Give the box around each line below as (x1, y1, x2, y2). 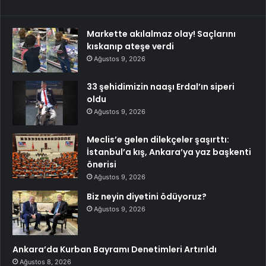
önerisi (87, 158, 116, 170)
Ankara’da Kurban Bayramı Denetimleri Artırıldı (12, 243, 217, 255)
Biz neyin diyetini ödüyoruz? (87, 190, 207, 202)
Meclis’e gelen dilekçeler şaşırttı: (87, 133, 229, 145)
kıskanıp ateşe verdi (87, 40, 174, 52)
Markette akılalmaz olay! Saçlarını (87, 27, 236, 40)
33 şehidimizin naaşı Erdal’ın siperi (87, 80, 235, 93)
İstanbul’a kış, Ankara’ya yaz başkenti (87, 145, 251, 158)
